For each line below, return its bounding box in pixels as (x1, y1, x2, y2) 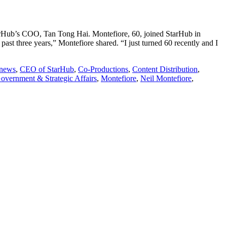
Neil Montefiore (140, 74, 192, 83)
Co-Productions (78, 65, 128, 74)
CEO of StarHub (20, 65, 74, 74)
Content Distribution (132, 65, 198, 74)
